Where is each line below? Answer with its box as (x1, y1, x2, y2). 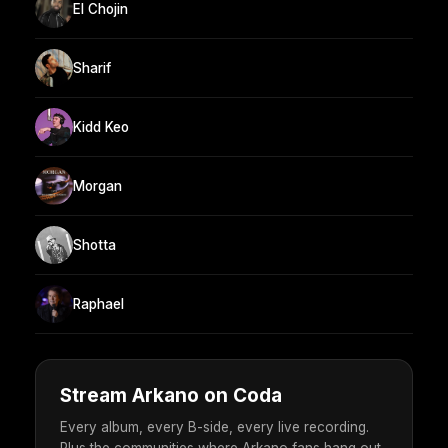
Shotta (73, 236, 116, 253)
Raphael (73, 295, 124, 312)
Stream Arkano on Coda (60, 384, 282, 408)
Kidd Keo (73, 118, 129, 135)
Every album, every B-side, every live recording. (60, 419, 369, 436)
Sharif (73, 59, 111, 76)
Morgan (73, 177, 122, 194)
